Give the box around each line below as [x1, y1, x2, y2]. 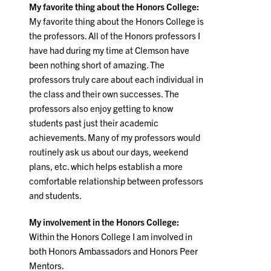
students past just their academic [29, 117, 159, 129]
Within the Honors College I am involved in [29, 230, 193, 243]
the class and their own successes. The [29, 88, 180, 100]
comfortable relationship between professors [29, 175, 204, 187]
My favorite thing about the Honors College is [29, 15, 204, 27]
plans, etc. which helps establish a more [29, 160, 183, 172]
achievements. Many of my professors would [29, 131, 201, 143]
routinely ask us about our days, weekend [29, 146, 189, 158]
